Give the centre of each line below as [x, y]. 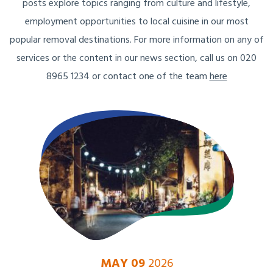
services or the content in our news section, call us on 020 [136, 59]
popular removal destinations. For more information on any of [136, 41]
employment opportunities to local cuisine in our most [136, 22]
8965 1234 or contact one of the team [128, 77]
